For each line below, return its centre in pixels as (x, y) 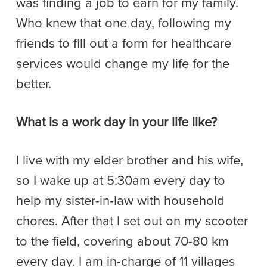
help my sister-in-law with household (120, 201)
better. (34, 84)
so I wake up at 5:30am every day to (121, 181)
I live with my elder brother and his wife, (130, 161)
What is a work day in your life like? (117, 122)
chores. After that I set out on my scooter (132, 221)
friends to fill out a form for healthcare (124, 44)
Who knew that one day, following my (124, 24)
